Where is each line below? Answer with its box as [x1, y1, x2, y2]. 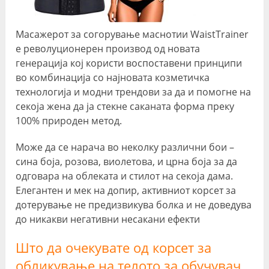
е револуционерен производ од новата [16, 41, 201, 55]
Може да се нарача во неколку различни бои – [16, 140, 235, 154]
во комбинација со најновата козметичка [16, 70, 210, 84]
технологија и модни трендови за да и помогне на [16, 85, 252, 98]
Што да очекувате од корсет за [16, 238, 212, 256]
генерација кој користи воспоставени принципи [16, 56, 243, 70]
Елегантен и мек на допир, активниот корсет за [16, 183, 237, 197]
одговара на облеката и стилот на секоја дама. [16, 169, 234, 183]
